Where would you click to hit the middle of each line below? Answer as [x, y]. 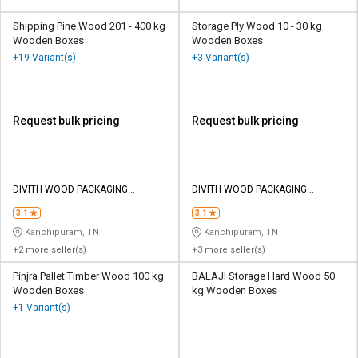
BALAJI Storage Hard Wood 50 [263, 276]
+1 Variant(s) [42, 307]
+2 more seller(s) [50, 249]
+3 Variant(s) [221, 57]
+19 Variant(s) [44, 57]
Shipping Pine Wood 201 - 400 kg [89, 26]
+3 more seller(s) [229, 249]
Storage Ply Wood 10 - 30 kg [257, 26]
